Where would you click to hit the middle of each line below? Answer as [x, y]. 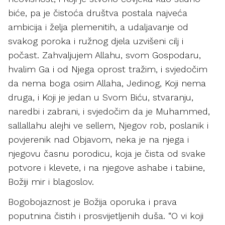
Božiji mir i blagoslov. [51, 182]
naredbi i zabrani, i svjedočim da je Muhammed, [109, 111]
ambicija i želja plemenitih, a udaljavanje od [98, 27]
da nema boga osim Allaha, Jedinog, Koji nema [107, 83]
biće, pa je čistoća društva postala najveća [98, 13]
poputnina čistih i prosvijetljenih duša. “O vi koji [106, 216]
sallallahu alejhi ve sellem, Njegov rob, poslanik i [108, 125]
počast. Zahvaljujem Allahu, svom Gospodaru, [104, 55]
